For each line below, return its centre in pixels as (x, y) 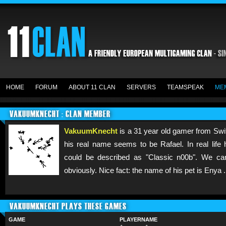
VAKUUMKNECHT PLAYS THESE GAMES (68, 206)
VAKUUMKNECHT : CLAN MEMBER (60, 114)
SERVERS (141, 87)
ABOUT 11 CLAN (92, 87)
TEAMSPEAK (185, 87)
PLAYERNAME (138, 219)
